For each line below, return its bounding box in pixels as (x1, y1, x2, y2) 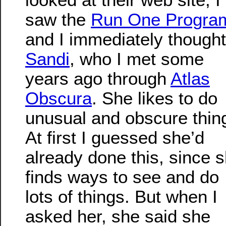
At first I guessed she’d (25, 128, 204, 148)
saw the (25, 10, 91, 30)
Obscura (25, 88, 92, 108)
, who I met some (70, 49, 204, 69)
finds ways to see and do (25, 167, 219, 187)
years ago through (25, 69, 171, 89)
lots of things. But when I (25, 187, 217, 207)
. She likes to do (92, 88, 217, 108)
